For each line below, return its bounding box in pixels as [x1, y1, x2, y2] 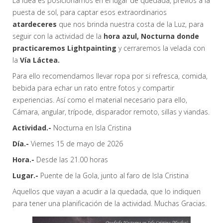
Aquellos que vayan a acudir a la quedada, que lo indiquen [12, 187, 201, 197]
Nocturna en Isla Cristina [53, 123, 131, 133]
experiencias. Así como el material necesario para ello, [12, 95, 187, 105]
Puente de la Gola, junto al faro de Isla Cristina [38, 171, 189, 181]
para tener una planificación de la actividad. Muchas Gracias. [12, 199, 207, 209]
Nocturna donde [141, 31, 199, 41]
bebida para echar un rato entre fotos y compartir [12, 83, 174, 93]
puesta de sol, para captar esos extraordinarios [12, 7, 167, 17]
